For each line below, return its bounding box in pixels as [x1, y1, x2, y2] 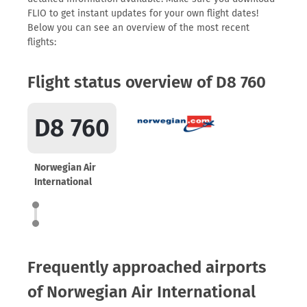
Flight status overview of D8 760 [27, 73, 266, 92]
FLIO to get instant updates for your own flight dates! [27, 8, 258, 19]
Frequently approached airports [27, 258, 267, 277]
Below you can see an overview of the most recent [27, 22, 249, 34]
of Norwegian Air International [27, 282, 256, 302]
